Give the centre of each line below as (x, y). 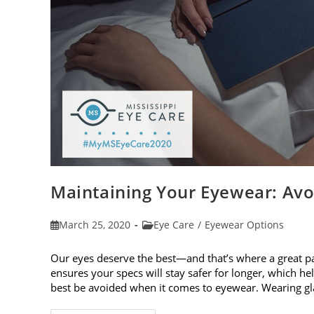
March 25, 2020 (95, 225)
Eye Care (174, 225)
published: (75, 239)
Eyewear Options (244, 225)
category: (163, 239)
